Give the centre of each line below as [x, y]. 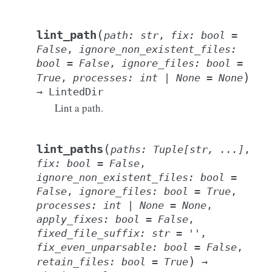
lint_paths [70, 149]
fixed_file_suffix [88, 233]
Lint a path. [79, 108]
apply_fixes [70, 219]
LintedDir [76, 92]
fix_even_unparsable [94, 247]
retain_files [73, 262]
